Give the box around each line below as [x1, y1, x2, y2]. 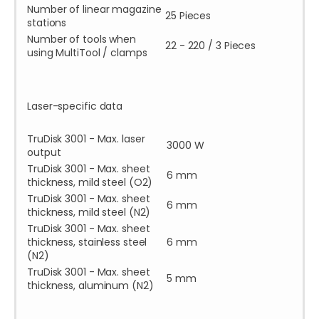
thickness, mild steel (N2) [27, 205, 151, 220]
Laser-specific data [27, 99, 123, 114]
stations [27, 16, 67, 31]
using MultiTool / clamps [27, 46, 147, 61]
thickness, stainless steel [27, 235, 147, 250]
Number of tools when [27, 32, 136, 47]
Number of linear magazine [27, 2, 162, 17]
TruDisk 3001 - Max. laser [27, 132, 145, 147]
